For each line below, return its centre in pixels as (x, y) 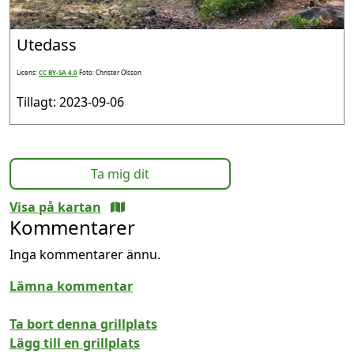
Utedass (47, 44)
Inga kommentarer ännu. (85, 254)
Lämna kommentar (71, 286)
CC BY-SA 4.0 (58, 72)
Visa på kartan (55, 207)
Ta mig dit (120, 173)
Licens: (28, 72)
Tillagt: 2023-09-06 (70, 102)
